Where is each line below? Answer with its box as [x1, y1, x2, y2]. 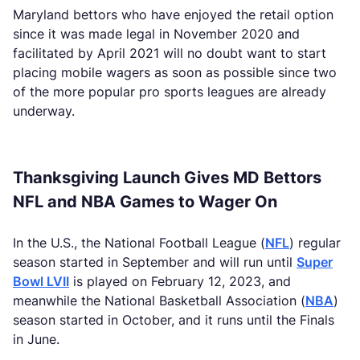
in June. [13, 331, 59, 347]
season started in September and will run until [13, 254, 297, 270]
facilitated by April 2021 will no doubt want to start [13, 45, 326, 61]
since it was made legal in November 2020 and [13, 26, 300, 42]
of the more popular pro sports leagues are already [13, 84, 326, 100]
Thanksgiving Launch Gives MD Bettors [13, 168, 321, 187]
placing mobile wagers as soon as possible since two [13, 64, 337, 80]
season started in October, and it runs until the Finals [13, 312, 334, 328]
